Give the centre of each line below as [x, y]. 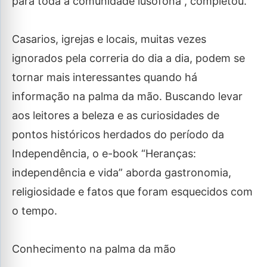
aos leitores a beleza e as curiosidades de [116, 115]
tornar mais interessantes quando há [105, 77]
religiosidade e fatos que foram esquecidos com [132, 192]
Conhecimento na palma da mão [94, 249]
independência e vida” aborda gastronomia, [122, 173]
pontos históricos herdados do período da [118, 134]
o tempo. [35, 211]
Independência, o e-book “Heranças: [104, 153]
